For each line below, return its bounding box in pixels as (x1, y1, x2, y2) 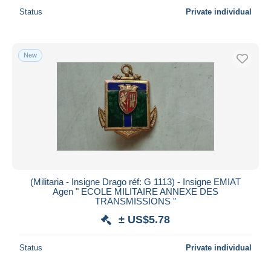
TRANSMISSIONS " (95, 195, 176, 206)
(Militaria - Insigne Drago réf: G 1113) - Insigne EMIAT (30, 176, 241, 187)
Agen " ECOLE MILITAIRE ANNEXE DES (53, 186, 218, 197)
